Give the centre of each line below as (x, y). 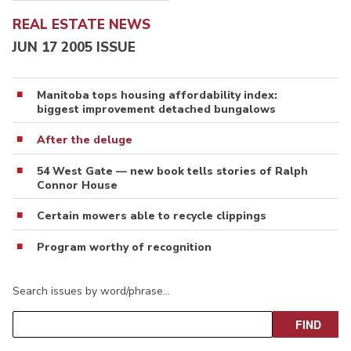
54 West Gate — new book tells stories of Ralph (172, 171)
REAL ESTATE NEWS (81, 25)
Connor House (77, 185)
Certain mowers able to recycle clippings (152, 215)
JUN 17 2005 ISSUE (74, 47)
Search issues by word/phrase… (91, 291)
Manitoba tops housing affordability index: (157, 95)
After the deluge (85, 139)
